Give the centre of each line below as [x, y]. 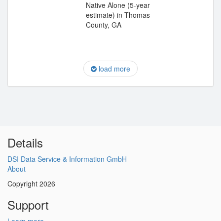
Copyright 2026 [31, 184]
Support [28, 204]
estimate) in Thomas [118, 15]
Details [25, 142]
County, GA [104, 25]
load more [113, 69]
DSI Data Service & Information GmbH [67, 159]
